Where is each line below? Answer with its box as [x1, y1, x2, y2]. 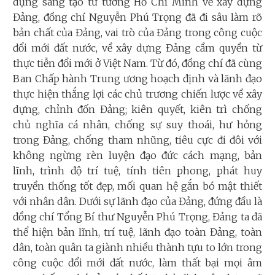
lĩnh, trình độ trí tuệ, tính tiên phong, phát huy [13, 164, 262, 177]
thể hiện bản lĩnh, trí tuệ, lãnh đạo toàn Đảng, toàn [13, 225, 262, 238]
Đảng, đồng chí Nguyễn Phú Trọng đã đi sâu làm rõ [13, 10, 262, 23]
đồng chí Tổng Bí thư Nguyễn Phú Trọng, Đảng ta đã [13, 210, 262, 223]
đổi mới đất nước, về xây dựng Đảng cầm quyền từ [13, 41, 262, 54]
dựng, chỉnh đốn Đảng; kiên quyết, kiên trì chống [13, 103, 262, 115]
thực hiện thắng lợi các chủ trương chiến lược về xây [13, 87, 262, 100]
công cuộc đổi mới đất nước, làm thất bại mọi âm [13, 256, 262, 269]
